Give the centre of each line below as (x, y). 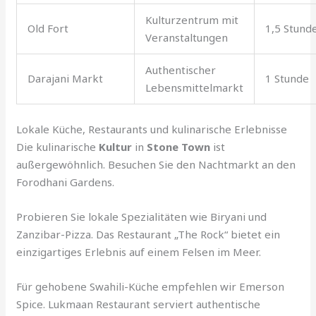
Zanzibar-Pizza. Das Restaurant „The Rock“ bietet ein (148, 234)
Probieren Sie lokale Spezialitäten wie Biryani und (142, 216)
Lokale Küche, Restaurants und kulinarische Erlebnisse (152, 129)
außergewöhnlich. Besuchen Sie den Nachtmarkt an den (156, 164)
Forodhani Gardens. (66, 182)
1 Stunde (287, 79)
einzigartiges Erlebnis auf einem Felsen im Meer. (139, 251)
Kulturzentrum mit (192, 20)
